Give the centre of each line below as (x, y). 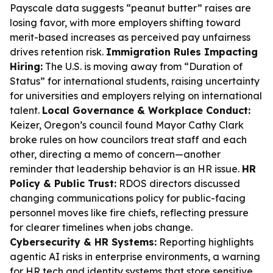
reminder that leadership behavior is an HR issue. (126, 169)
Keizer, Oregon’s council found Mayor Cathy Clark (127, 125)
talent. (26, 110)
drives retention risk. (58, 52)
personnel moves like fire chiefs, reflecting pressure (129, 213)
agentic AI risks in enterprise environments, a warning (135, 257)
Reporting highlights (205, 242)
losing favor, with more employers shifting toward (125, 23)
